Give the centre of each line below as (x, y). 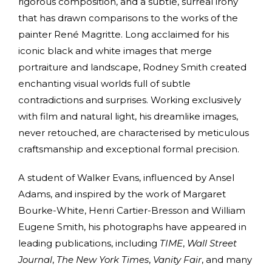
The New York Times (103, 259)
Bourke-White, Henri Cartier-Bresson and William (132, 210)
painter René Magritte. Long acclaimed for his (124, 34)
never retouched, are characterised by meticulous (134, 132)
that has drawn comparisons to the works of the (128, 18)
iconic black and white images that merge (115, 50)
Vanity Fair (177, 259)
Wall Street (212, 243)
